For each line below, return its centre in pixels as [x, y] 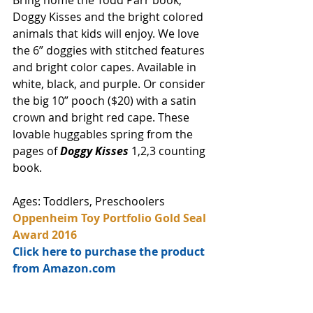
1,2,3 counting [168, 151]
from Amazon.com [64, 268]
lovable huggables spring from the [104, 134]
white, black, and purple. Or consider [110, 84]
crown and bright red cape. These [102, 117]
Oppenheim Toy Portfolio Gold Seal [111, 218]
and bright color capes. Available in [106, 67]
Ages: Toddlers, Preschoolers [89, 201]
